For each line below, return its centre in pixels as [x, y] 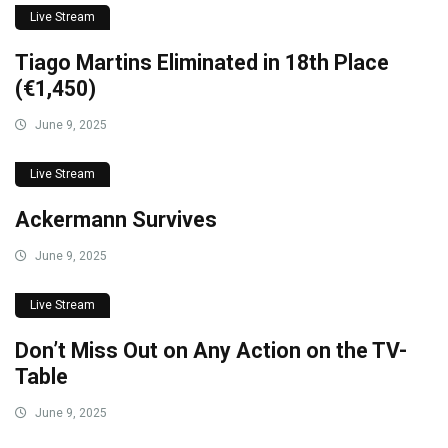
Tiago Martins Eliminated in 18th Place [202, 63]
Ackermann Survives [116, 220]
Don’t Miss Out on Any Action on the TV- [211, 351]
